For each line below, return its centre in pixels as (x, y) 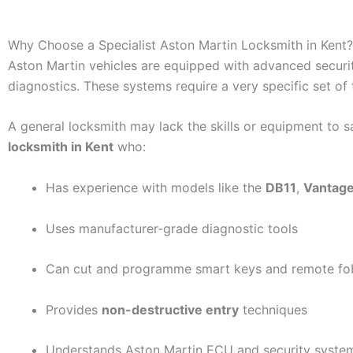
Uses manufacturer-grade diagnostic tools (172, 228)
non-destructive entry (170, 309)
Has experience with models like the (156, 187)
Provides (74, 309)
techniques (273, 309)
